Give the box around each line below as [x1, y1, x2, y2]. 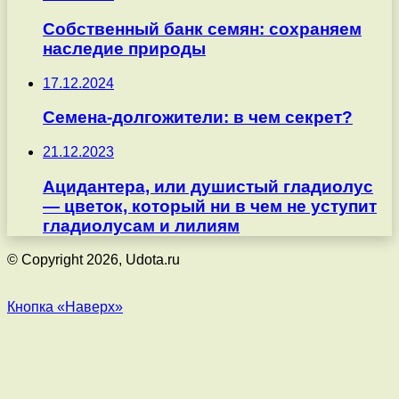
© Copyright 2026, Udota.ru [7, 252, 180, 268]
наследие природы [43, 38, 206, 58]
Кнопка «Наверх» [7, 299, 123, 315]
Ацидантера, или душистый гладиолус [43, 176, 373, 196]
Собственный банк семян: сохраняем [43, 19, 362, 38]
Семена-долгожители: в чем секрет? [43, 108, 353, 127]
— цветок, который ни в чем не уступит [43, 196, 377, 216]
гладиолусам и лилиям [43, 216, 240, 235]
